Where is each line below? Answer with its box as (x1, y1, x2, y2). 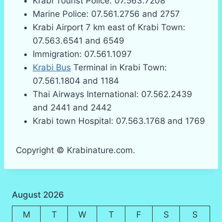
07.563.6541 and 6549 (33, 36, 124, 46)
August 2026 (12, 189, 64, 200)
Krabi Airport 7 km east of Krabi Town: (33, 22, 185, 32)
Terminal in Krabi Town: (71, 62, 167, 72)
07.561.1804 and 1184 (33, 76, 119, 86)
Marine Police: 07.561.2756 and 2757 (33, 9, 180, 19)
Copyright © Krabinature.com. (16, 145, 135, 155)
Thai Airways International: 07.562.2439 (33, 89, 192, 99)
